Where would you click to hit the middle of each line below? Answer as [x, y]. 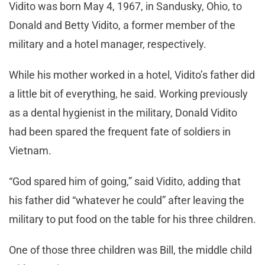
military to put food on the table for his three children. [132, 219]
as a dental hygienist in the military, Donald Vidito [123, 112]
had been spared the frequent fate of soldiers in [120, 131]
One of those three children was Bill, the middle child [130, 250]
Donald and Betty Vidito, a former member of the [122, 25]
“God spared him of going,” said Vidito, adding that [125, 181]
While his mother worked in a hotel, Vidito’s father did [132, 75]
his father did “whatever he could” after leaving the [127, 200]
